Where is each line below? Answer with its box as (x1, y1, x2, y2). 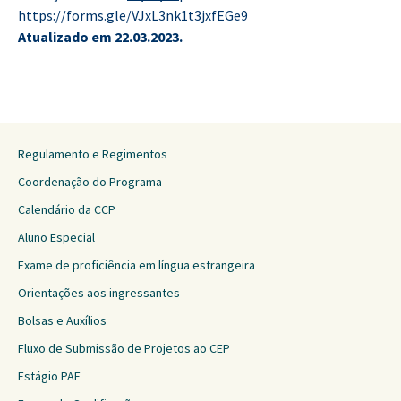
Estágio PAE (18, 368, 81, 384)
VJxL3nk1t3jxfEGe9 (132, 6, 248, 24)
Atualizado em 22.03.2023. (18, 28, 183, 46)
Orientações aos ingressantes (18, 285, 180, 301)
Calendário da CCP (18, 201, 115, 218)
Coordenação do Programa (18, 174, 162, 190)
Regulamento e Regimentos (18, 146, 167, 162)
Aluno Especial (18, 229, 95, 245)
